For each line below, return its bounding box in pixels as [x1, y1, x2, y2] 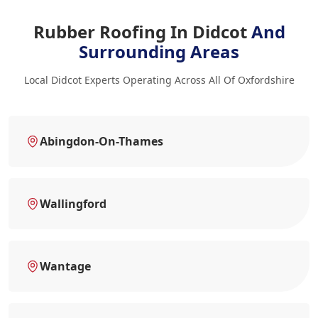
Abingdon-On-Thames [40, 133, 163, 149]
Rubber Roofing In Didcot [33, 19, 251, 43]
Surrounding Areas [79, 39, 239, 63]
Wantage [40, 258, 91, 274]
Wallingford [40, 195, 106, 212]
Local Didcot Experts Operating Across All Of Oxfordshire [23, 72, 295, 87]
